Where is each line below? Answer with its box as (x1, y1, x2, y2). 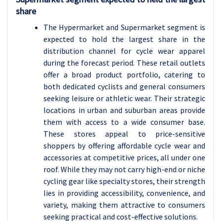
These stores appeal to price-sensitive (43, 129, 205, 139)
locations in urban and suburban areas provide (43, 105, 205, 115)
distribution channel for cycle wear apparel (43, 46, 205, 56)
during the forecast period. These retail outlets (43, 58, 205, 68)
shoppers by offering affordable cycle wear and (43, 141, 205, 150)
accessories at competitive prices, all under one (43, 152, 205, 162)
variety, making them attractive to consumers (43, 200, 205, 210)
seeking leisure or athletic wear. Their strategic (43, 93, 205, 103)
